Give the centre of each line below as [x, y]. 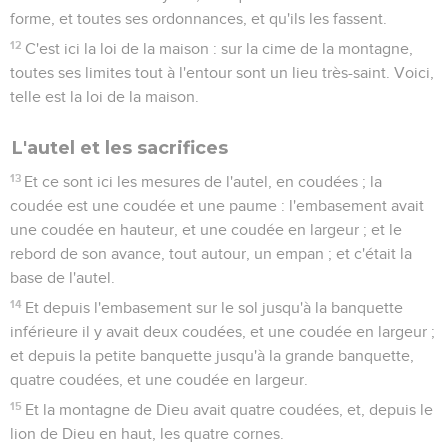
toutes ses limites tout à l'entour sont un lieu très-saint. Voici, [222, 72]
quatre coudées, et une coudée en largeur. [159, 379]
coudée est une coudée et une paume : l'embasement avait [217, 205]
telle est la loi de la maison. [104, 96]
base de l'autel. [62, 277]
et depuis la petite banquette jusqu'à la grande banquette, [212, 355]
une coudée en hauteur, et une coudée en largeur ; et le [206, 229]
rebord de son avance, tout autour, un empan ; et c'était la [211, 253]
